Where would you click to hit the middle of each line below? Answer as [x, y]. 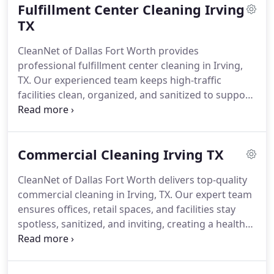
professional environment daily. [91, 239]
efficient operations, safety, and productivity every [133, 109]
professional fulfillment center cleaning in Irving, [130, 65]
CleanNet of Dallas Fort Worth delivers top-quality [132, 180]
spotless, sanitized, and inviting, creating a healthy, [135, 224]
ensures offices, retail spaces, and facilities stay [127, 209]
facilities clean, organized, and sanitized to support [135, 95]
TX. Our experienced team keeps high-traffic [120, 80]
